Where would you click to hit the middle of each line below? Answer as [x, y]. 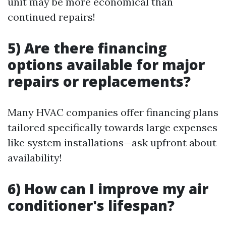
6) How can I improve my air [108, 188]
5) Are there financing [87, 48]
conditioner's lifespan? [91, 205]
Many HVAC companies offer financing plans [113, 112]
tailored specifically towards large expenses [112, 127]
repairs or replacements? [99, 81]
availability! [35, 157]
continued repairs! [51, 17]
